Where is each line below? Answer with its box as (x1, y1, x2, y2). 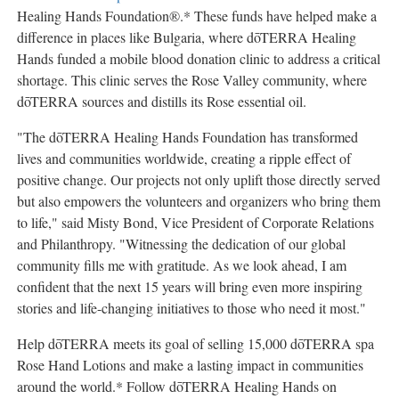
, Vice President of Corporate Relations (154, 212, 374, 232)
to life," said (17, 212, 87, 232)
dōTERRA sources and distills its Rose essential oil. (17, 91, 311, 110)
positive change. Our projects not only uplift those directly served (17, 169, 380, 189)
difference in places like (17, 27, 153, 46)
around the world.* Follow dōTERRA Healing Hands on (17, 376, 337, 395)
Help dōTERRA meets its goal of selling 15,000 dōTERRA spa (17, 333, 374, 353)
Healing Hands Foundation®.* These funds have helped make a (17, 5, 377, 25)
